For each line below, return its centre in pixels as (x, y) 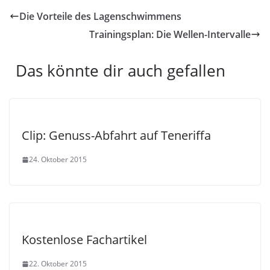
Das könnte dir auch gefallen (121, 71)
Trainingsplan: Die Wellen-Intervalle (170, 34)
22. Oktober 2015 (58, 264)
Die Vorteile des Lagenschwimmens (100, 16)
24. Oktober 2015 (58, 159)
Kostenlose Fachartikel (84, 240)
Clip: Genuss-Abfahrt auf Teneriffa (116, 135)
